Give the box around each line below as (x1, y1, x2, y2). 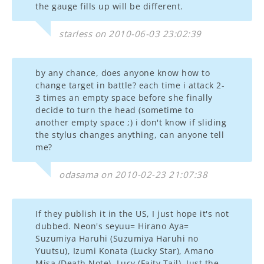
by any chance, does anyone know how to (35, 67, 210, 78)
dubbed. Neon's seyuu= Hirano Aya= (35, 220, 189, 232)
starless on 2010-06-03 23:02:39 (59, 28, 202, 39)
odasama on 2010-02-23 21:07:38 (59, 169, 207, 180)
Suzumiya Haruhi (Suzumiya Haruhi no (35, 233, 199, 244)
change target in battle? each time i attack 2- (35, 80, 225, 91)
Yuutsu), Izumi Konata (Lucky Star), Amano (35, 245, 214, 256)
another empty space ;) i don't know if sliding (35, 117, 226, 128)
